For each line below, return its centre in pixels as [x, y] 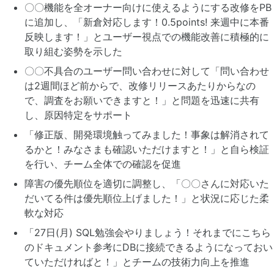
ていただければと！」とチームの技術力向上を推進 [137, 262]
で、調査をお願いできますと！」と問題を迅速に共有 [142, 101]
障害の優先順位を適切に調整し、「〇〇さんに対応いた [147, 184]
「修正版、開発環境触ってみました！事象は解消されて [147, 135]
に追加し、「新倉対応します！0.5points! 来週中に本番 [147, 22]
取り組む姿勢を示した [73, 52]
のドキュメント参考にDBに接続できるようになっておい [149, 247]
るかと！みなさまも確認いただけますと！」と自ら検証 [147, 150]
